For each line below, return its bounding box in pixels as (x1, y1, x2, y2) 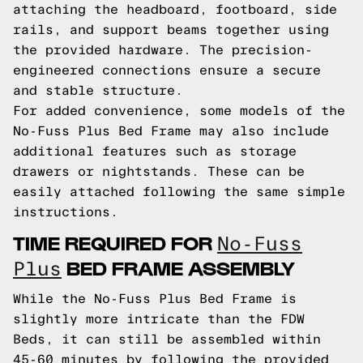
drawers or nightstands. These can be (13, 164, 305, 178)
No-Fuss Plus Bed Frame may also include (13, 124, 329, 138)
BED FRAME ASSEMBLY (62, 255, 295, 279)
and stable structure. (13, 83, 183, 97)
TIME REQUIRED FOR (13, 230, 217, 254)
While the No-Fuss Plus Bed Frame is (13, 292, 297, 305)
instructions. (13, 205, 118, 219)
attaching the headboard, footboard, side (13, 2, 337, 16)
